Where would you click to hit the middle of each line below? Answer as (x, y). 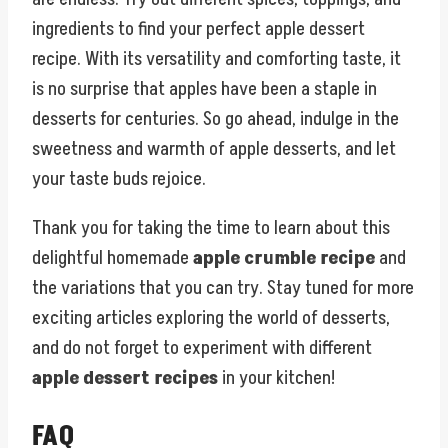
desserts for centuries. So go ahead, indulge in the (215, 118)
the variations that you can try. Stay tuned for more (223, 287)
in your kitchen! (276, 377)
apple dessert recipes (125, 377)
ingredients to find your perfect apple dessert (198, 28)
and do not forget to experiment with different (202, 347)
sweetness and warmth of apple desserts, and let (214, 148)
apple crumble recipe (284, 257)
